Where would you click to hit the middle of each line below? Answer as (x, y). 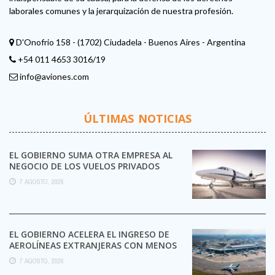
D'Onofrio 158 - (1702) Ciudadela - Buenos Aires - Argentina (130, 42)
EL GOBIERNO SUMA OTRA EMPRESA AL (91, 155)
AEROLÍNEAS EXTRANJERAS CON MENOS (93, 245)
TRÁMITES (31, 256)
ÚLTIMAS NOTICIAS (137, 118)
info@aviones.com (54, 76)
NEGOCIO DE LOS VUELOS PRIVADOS (84, 166)
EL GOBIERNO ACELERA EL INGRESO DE (89, 234)
